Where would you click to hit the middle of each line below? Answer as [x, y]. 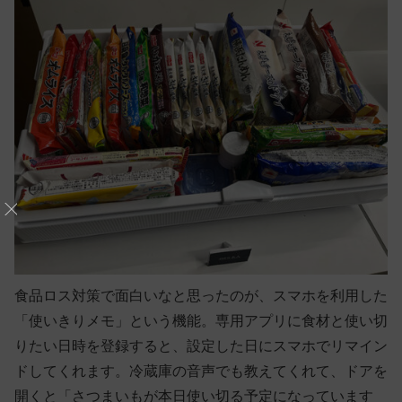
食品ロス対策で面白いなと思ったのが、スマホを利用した [201, 295]
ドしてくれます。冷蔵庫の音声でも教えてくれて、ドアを [201, 371]
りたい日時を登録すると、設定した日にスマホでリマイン [201, 345]
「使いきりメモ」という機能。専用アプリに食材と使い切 [201, 320]
